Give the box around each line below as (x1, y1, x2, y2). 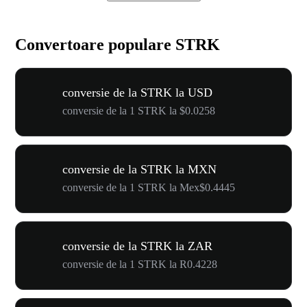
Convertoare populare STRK (15, 35, 220, 53)
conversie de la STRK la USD (62, 85, 212, 99)
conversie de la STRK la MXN (62, 162, 217, 176)
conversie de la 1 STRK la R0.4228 (62, 258, 217, 270)
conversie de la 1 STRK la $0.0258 (62, 104, 215, 116)
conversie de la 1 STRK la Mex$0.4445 (62, 181, 235, 193)
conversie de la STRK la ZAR (62, 238, 212, 253)
